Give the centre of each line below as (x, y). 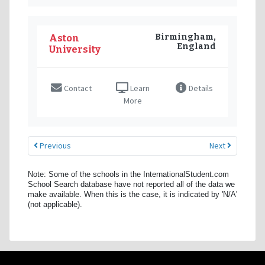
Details (200, 88)
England (196, 46)
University (75, 49)
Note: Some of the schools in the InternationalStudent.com (128, 174)
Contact (77, 88)
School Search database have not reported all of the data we (131, 184)
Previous (54, 145)
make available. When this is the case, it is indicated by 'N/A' (132, 194)
